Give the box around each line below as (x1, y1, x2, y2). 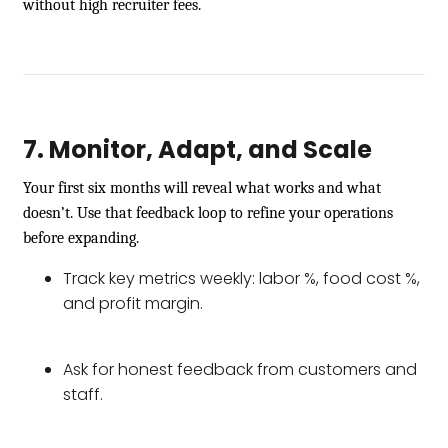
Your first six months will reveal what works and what (23, 178, 381, 197)
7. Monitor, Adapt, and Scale (23, 132, 372, 166)
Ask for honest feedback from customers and (63, 357, 417, 381)
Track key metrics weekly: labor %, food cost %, (63, 266, 420, 290)
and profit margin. (63, 291, 203, 315)
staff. (63, 382, 103, 406)
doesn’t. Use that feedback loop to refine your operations (23, 203, 393, 222)
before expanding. (23, 228, 139, 247)
